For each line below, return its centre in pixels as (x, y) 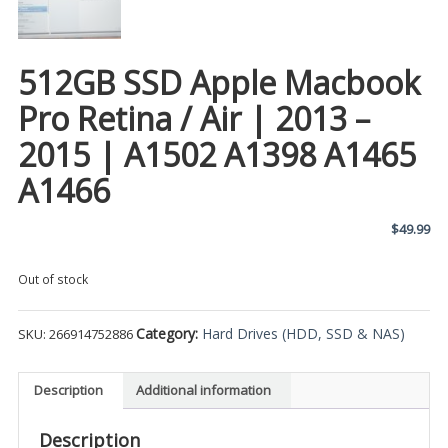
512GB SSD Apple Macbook (218, 82)
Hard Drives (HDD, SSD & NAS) (303, 333)
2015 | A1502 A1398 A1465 (216, 154)
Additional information (203, 390)
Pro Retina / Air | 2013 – (193, 118)
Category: (168, 333)
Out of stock (52, 279)
